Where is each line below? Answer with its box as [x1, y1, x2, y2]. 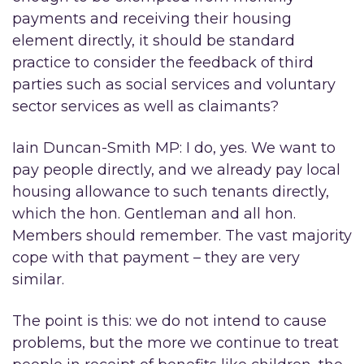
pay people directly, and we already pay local [12, 161, 340, 179]
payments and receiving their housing [12, 10, 292, 28]
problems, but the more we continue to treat [12, 334, 339, 352]
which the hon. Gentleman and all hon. [12, 205, 296, 223]
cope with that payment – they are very [12, 249, 300, 266]
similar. [12, 271, 64, 288]
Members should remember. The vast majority [12, 227, 352, 245]
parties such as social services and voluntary [12, 76, 336, 93]
